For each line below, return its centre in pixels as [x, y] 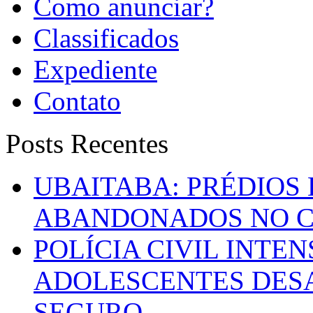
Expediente [95, 69]
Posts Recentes [87, 143]
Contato [77, 101]
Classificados [106, 38]
